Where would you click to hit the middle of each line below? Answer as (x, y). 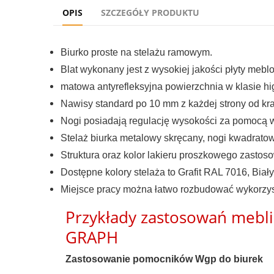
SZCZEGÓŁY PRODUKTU (150, 13)
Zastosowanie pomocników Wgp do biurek (164, 259)
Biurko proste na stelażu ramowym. (136, 52)
